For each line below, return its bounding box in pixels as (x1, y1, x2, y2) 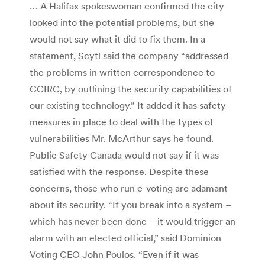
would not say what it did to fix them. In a (30, 33, 205, 45)
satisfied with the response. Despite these (30, 165, 209, 177)
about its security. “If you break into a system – (30, 198, 231, 211)
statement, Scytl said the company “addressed (30, 49, 228, 62)
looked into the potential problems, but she (30, 16, 214, 28)
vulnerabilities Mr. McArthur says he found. (30, 132, 214, 144)
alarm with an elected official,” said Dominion (30, 231, 221, 244)
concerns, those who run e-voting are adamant (30, 182, 228, 194)
